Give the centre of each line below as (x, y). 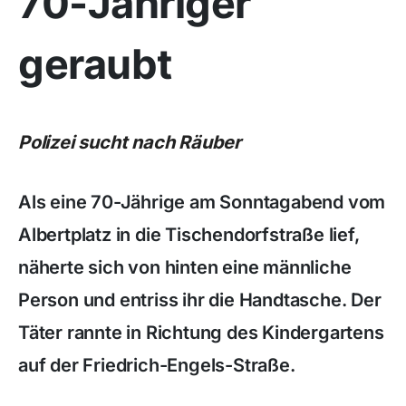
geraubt (95, 64)
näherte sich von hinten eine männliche (185, 267)
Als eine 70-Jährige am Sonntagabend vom (202, 202)
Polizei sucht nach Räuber (130, 142)
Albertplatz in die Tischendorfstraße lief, (189, 235)
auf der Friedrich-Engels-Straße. (157, 365)
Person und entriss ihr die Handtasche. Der (200, 300)
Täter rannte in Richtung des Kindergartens (201, 333)
